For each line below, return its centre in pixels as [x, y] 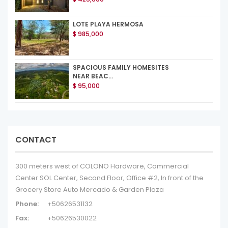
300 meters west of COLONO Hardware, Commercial [102, 166]
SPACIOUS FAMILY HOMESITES [121, 67]
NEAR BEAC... [93, 76]
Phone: [27, 204]
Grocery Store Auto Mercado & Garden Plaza [90, 190]
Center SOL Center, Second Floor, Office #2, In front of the [109, 178]
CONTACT [36, 140]
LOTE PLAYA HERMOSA [108, 24]
